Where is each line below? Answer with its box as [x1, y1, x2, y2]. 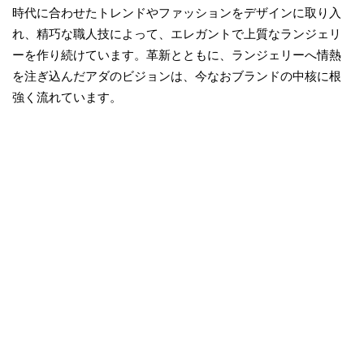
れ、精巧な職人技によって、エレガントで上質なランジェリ [12, 26, 341, 41]
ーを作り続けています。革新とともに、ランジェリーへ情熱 [12, 47, 341, 62]
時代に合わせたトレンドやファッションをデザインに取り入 [12, 5, 341, 19]
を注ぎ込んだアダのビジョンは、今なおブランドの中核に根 [12, 68, 341, 83]
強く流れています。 [12, 89, 122, 104]
